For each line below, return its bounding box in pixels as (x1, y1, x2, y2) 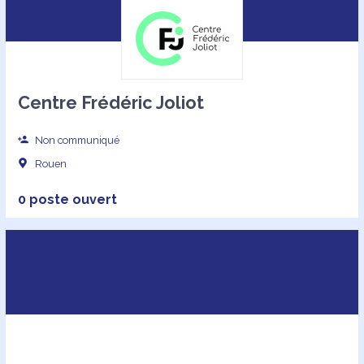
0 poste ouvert (17, 191, 117, 207)
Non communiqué (32, 134, 120, 147)
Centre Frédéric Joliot (17, 93, 204, 114)
